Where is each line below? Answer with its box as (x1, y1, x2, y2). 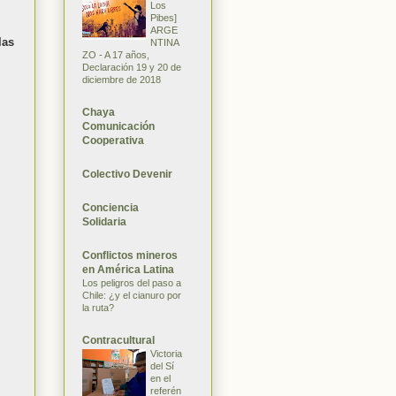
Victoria (150, 347, 182, 359)
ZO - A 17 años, (82, 49, 149, 60)
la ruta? (82, 301, 114, 313)
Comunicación (82, 119, 155, 133)
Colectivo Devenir (82, 167, 172, 180)
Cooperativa (82, 133, 144, 147)
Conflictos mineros (82, 248, 178, 262)
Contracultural (82, 333, 155, 346)
